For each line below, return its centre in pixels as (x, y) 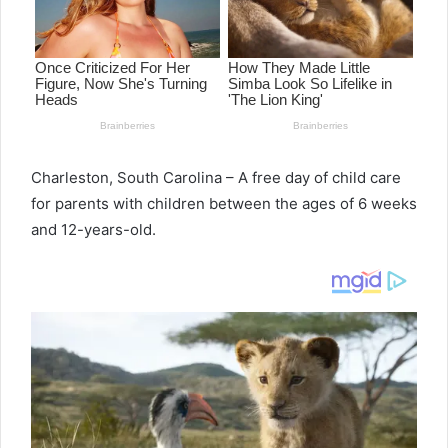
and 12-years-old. (93, 230)
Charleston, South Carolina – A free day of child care (216, 178)
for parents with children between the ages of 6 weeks (224, 204)
